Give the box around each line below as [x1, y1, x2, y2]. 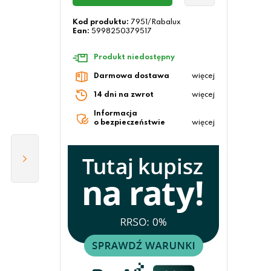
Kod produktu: [72, 19, 129, 26]
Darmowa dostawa [93, 73, 169, 80]
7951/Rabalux [130, 19, 181, 26]
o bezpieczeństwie [93, 119, 165, 126]
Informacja [93, 110, 137, 117]
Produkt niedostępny [93, 54, 175, 61]
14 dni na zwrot [93, 91, 154, 99]
